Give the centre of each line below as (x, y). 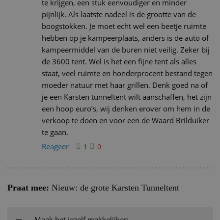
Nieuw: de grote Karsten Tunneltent (114, 187)
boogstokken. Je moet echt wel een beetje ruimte (124, 26)
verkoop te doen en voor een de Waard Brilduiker (125, 120)
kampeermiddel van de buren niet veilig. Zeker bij (126, 49)
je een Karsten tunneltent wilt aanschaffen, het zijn (127, 96)
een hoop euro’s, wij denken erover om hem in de (126, 108)
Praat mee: (28, 187)
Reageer (55, 146)
